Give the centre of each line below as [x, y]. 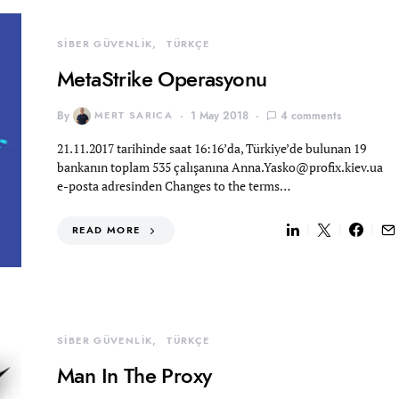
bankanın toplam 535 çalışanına [144, 167]
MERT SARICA [134, 115]
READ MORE [106, 230]
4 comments [311, 116]
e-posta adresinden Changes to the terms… [174, 186]
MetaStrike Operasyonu [162, 79]
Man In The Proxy [134, 375]
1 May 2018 [220, 116]
